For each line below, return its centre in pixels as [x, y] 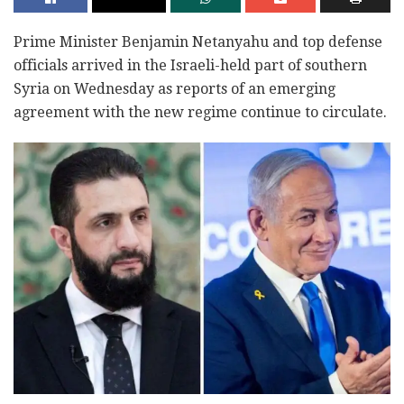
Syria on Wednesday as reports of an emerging [174, 89]
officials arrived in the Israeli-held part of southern [190, 66]
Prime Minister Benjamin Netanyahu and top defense [198, 42]
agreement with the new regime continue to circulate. [200, 113]
